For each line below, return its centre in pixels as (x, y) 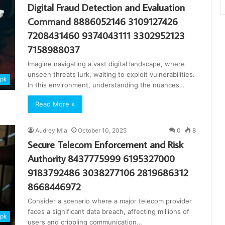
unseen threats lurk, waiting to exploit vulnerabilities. (111, 75)
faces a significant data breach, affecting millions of (108, 212)
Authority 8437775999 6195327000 (101, 158)
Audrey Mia (51, 131)
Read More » (55, 104)
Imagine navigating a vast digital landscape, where (106, 64)
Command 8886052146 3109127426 (103, 21)
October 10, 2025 (102, 131)
